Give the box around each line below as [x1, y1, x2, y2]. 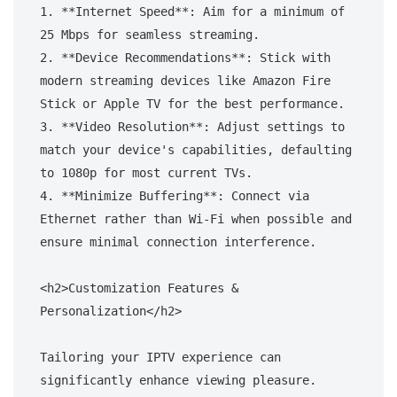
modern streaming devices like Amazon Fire [40, 73, 331, 88]
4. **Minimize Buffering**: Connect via [40, 188, 309, 203]
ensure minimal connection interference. [40, 234, 316, 249]
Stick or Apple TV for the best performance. [40, 96, 345, 111]
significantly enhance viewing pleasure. [40, 372, 316, 387]
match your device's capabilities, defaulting [40, 142, 352, 157]
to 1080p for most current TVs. [40, 165, 253, 180]
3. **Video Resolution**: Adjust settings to [40, 119, 345, 134]
